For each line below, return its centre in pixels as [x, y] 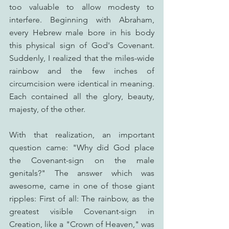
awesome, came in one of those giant [82, 186]
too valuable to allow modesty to [82, 7]
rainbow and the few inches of [82, 71]
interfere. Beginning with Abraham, [82, 20]
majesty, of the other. [48, 109]
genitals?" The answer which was [82, 173]
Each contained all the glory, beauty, [82, 96]
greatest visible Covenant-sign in [82, 211]
